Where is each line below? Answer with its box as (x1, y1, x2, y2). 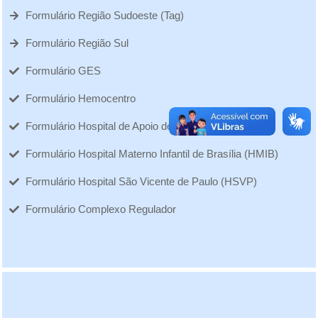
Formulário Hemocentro (25, 92, 136, 105)
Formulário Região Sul (25, 37, 128, 50)
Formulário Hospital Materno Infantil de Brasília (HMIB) (25, 148, 278, 160)
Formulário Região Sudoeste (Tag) (25, 9, 184, 22)
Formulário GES (25, 65, 101, 77)
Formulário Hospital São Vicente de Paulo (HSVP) (25, 175, 257, 188)
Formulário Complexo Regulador (25, 203, 176, 216)
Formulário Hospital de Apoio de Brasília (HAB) (25, 120, 242, 133)
